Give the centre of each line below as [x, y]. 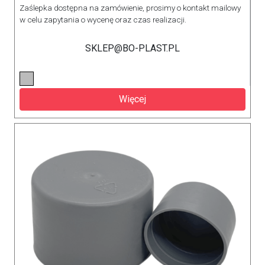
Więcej [132, 99]
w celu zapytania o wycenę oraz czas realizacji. [103, 19]
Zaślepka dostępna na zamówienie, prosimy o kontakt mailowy [130, 7]
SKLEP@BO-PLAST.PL [132, 48]
